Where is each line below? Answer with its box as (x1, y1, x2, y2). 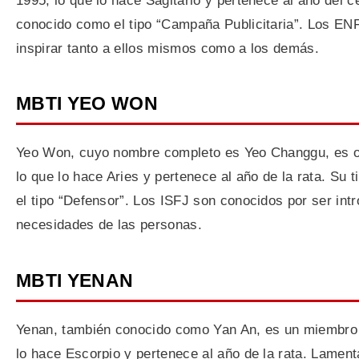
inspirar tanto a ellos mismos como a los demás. (16, 40, 320, 56)
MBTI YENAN (16, 269, 134, 291)
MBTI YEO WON (16, 93, 158, 114)
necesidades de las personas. (16, 217, 202, 232)
